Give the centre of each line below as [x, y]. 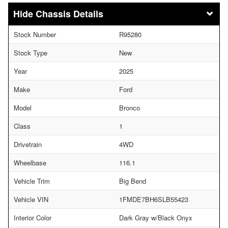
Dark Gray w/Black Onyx [156, 217]
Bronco [130, 107]
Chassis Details [69, 13]
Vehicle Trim [32, 181]
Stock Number [35, 34]
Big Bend [133, 181]
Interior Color [33, 217]
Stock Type [31, 52]
